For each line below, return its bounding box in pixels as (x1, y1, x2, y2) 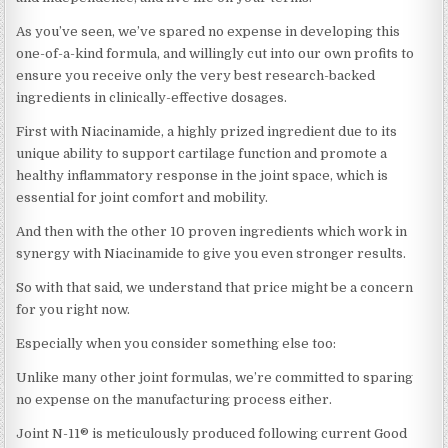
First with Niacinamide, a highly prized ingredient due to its (16, 123, 398, 139)
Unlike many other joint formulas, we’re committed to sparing (16, 369, 414, 385)
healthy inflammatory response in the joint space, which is (16, 167, 389, 183)
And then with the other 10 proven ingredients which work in (16, 223, 408, 239)
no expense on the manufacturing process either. (16, 391, 333, 407)
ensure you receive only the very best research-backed (16, 67, 376, 83)
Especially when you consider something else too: (16, 335, 337, 351)
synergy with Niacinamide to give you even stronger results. (16, 245, 407, 261)
